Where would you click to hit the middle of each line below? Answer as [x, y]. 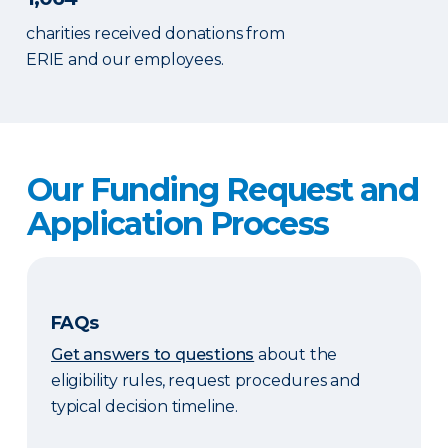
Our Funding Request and [223, 190]
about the [296, 355]
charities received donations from [155, 34]
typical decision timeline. [144, 407]
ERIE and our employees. [125, 60]
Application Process [178, 224]
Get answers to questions [153, 355]
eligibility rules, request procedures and [206, 381]
